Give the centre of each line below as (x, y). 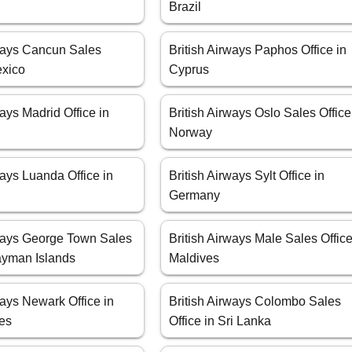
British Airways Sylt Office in (247, 176)
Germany (195, 196)
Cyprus (189, 70)
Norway (191, 133)
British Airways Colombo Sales (255, 302)
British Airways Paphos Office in (258, 50)
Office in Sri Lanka (220, 321)
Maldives (194, 258)
